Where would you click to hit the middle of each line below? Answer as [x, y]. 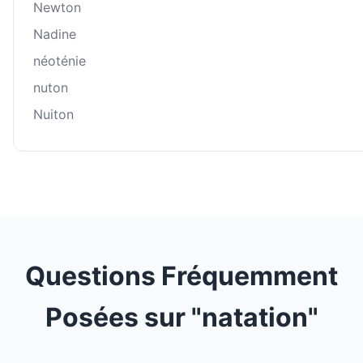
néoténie [60, 61]
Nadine [55, 34]
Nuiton [53, 115]
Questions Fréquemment [181, 276]
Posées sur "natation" [181, 318]
